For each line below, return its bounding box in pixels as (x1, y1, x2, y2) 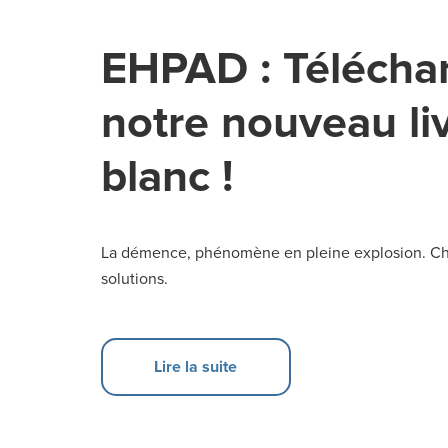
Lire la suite (154, 356, 238, 377)
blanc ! (100, 149, 234, 204)
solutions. (100, 268, 168, 289)
